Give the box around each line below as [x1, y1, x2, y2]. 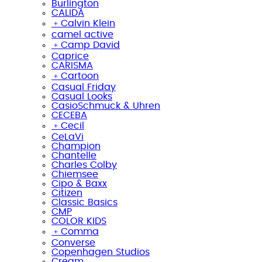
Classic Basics [51, 197, 118, 207]
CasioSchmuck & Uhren [51, 101, 160, 111]
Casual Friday [51, 82, 116, 92]
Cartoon [61, 71, 99, 81]
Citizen [51, 188, 82, 198]
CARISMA [51, 60, 93, 70]
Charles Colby [51, 160, 117, 170]
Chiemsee [51, 169, 98, 179]
